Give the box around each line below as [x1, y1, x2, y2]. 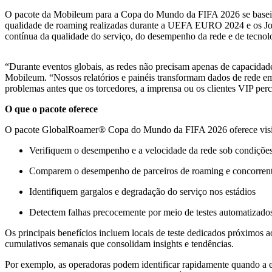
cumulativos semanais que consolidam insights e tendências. [5, 239, 234, 250]
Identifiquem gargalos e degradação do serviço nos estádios [29, 186, 256, 197]
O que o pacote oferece [5, 104, 98, 115]
